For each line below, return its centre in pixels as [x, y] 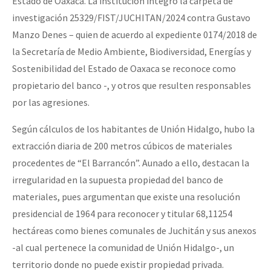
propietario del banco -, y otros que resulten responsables [132, 85]
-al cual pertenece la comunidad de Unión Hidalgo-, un [123, 247]
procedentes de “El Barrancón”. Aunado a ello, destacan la [131, 162]
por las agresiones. [51, 102]
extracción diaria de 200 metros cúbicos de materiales [122, 145]
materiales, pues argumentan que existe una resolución [126, 196]
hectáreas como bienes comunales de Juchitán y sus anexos [134, 230]
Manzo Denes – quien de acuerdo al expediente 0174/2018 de [135, 34]
